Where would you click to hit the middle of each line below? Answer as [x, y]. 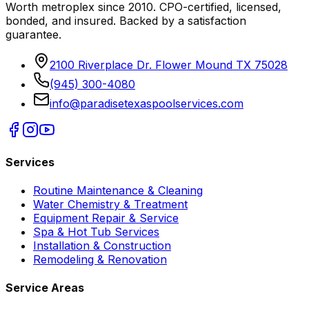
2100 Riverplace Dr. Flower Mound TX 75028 [169, 64]
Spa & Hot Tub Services [96, 232]
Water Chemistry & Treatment [110, 205]
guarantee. [33, 34]
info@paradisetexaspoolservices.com [147, 103]
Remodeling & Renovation [100, 260]
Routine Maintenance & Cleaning [118, 191]
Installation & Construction [102, 246]
